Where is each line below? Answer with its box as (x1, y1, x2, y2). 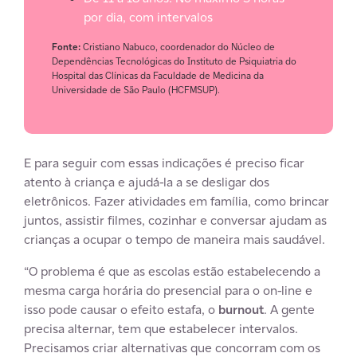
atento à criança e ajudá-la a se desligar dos (24, 174, 269, 190)
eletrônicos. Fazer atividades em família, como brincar (24, 193, 329, 210)
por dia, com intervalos (84, 9, 213, 25)
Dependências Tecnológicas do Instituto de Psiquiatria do (52, 55, 296, 67)
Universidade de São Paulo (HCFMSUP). (52, 84, 220, 96)
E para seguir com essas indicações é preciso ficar (24, 155, 304, 171)
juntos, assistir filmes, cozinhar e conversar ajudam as (24, 212, 327, 229)
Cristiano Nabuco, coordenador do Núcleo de (83, 41, 275, 53)
